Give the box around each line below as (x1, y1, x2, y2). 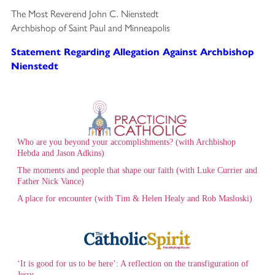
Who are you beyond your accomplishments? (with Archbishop (17, 137, 236, 147)
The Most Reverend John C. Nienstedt (11, 6, 158, 20)
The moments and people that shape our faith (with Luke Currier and (17, 165, 257, 175)
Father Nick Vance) (17, 176, 84, 186)
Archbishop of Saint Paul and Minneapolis (11, 20, 170, 34)
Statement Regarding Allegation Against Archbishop (11, 45, 254, 58)
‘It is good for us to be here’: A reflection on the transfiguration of (17, 258, 249, 268)
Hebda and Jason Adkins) (17, 148, 104, 158)
